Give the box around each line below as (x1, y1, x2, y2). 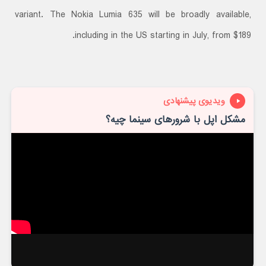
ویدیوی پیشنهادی (163, 94, 225, 107)
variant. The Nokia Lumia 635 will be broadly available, (15, 8, 251, 23)
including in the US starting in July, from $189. (74, 28, 251, 43)
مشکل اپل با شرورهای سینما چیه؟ (105, 112, 245, 128)
